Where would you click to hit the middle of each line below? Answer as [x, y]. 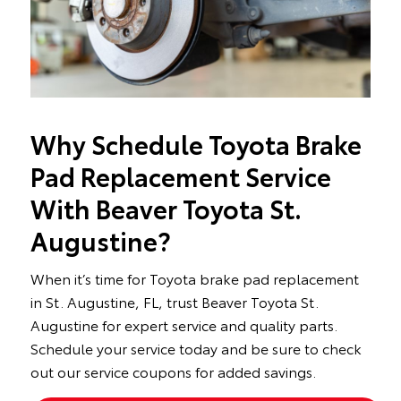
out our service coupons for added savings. [173, 371]
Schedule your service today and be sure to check [196, 348]
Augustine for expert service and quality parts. [183, 325]
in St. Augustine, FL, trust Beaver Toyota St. [174, 302]
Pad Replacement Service [180, 176]
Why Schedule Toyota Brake [196, 144]
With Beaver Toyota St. [166, 208]
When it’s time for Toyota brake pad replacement [194, 278]
